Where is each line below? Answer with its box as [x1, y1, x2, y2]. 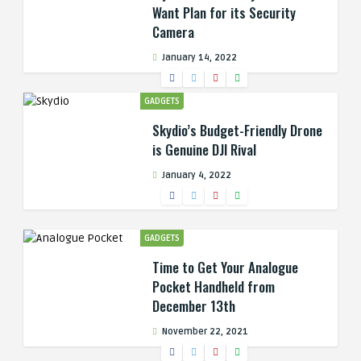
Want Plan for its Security [152, 2, 296, 23]
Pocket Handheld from [152, 276, 275, 297]
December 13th [152, 296, 235, 316]
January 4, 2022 [160, 170, 231, 180]
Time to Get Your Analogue [152, 257, 298, 277]
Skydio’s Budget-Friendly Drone [152, 120, 322, 140]
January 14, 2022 [160, 52, 237, 63]
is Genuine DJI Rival [152, 139, 256, 160]
